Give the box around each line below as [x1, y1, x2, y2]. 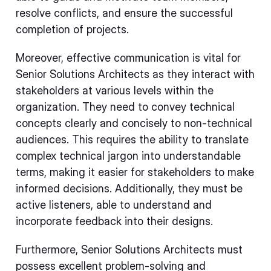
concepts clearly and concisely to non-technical [16, 117, 252, 129]
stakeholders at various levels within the [16, 84, 214, 97]
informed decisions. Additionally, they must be [16, 182, 243, 195]
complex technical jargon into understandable [16, 149, 241, 162]
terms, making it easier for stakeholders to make [16, 166, 254, 178]
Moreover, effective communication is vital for [16, 51, 241, 64]
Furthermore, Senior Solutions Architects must [16, 243, 243, 256]
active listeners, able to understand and [16, 198, 212, 211]
